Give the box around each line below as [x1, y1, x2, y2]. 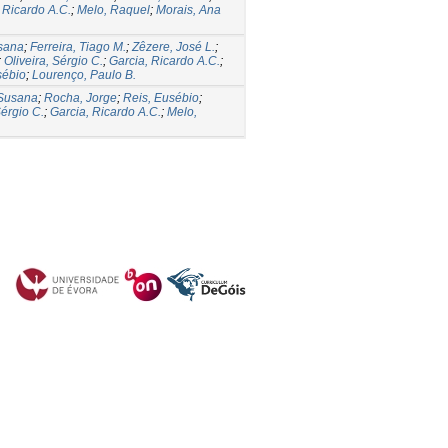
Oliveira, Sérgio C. [4, 53, 103, 68]
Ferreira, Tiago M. [30, 39, 126, 54]
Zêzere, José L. [132, 39, 215, 54]
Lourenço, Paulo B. [32, 67, 136, 82]
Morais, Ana [156, 2, 221, 17]
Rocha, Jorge [44, 90, 117, 105]
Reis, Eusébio [123, 90, 199, 105]
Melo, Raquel [77, 2, 150, 17]
